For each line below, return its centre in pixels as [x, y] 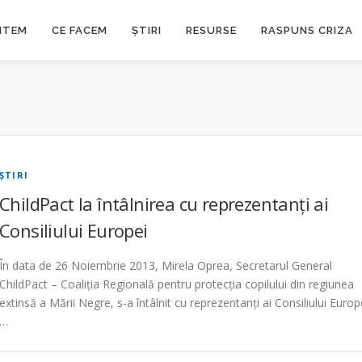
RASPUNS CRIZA [307, 30]
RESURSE [211, 30]
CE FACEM [80, 30]
